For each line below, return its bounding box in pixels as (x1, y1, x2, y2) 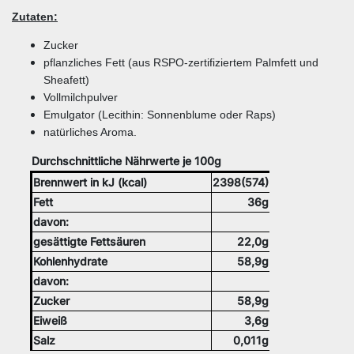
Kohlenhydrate (33, 254, 107, 268)
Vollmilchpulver (43, 90, 118, 104)
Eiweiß (33, 313, 67, 327)
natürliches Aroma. (43, 125, 137, 138)
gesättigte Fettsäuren (33, 234, 145, 248)
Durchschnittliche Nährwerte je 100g (32, 153, 221, 168)
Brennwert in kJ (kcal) (33, 175, 147, 189)
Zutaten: (12, 9, 58, 23)
